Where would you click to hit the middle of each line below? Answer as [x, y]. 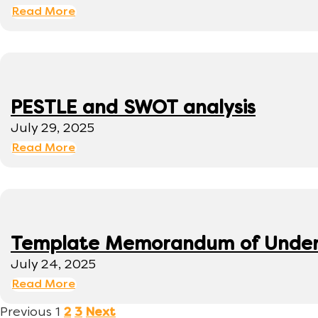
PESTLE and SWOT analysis [133, 109]
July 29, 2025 [53, 129]
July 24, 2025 [53, 265]
